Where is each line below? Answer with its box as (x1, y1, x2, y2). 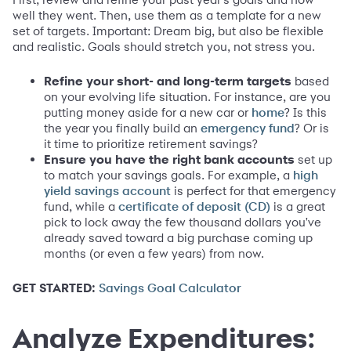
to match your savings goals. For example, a (44, 167, 293, 183)
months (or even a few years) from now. (44, 245, 264, 261)
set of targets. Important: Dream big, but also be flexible (13, 23, 324, 38)
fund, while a (44, 198, 118, 214)
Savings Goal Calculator (99, 281, 241, 295)
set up (295, 151, 332, 167)
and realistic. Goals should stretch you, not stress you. (13, 38, 315, 54)
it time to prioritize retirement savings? (44, 136, 258, 151)
